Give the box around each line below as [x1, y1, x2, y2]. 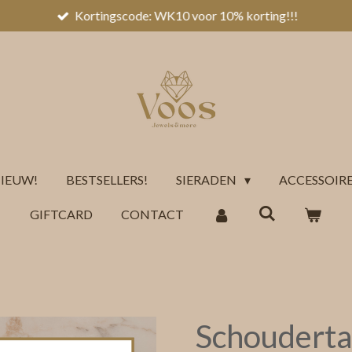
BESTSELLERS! [66, 172, 148, 187]
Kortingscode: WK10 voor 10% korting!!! [75, 8, 299, 23]
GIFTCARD [30, 207, 93, 222]
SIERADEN [176, 172, 240, 187]
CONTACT [121, 207, 185, 222]
